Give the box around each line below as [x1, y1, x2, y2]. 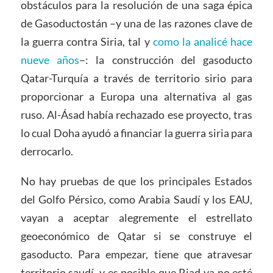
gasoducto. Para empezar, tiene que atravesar [20, 247, 253, 261]
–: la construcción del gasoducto [79, 52, 253, 66]
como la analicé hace [152, 34, 253, 48]
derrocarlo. [20, 144, 73, 158]
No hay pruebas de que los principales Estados [20, 174, 253, 188]
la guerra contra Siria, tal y [20, 34, 153, 48]
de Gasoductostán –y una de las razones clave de [20, 16, 253, 30]
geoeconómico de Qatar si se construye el [20, 229, 253, 243]
